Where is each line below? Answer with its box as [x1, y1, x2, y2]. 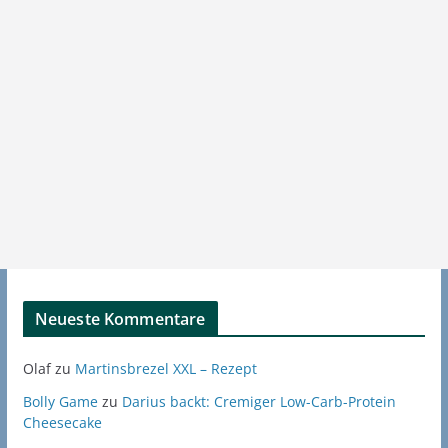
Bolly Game [22, 392, 98, 412]
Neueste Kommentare [34, 308, 206, 331]
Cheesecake [22, 413, 102, 433]
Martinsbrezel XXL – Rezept [74, 359, 257, 379]
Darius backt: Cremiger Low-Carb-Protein [121, 392, 396, 412]
